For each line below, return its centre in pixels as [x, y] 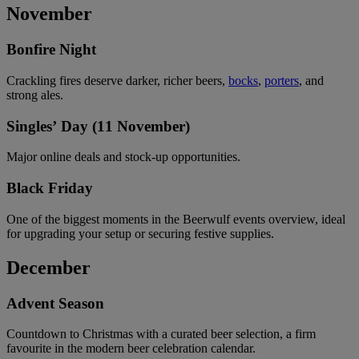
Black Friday [50, 188]
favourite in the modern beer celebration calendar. [131, 349]
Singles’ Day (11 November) [98, 126]
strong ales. [35, 95]
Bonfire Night [51, 50]
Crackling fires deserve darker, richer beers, [117, 80]
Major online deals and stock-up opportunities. [123, 157]
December [48, 267]
